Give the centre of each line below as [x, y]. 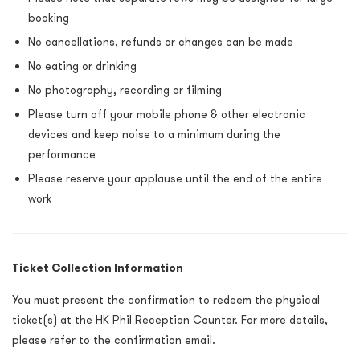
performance [62, 155]
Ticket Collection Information [98, 268]
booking [49, 18]
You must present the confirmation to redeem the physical [166, 300]
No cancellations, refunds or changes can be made [161, 42]
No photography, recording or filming [125, 90]
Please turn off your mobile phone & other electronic [167, 115]
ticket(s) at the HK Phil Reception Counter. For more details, [170, 320]
